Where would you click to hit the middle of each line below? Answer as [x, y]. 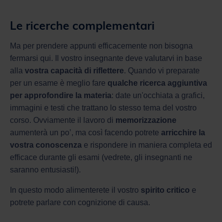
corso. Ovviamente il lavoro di [63, 120]
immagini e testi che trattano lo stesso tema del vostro [103, 108]
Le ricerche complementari [82, 25]
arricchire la [183, 132]
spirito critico [165, 190]
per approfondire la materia [61, 95]
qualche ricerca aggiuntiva [157, 83]
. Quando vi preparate [162, 70]
